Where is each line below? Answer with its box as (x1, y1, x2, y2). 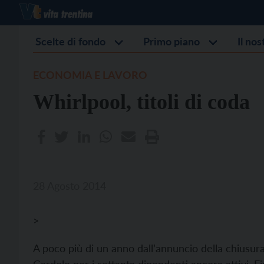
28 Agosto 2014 (33, 179, 106, 192)
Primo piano (143, 35, 200, 48)
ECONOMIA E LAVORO (33, 68, 147, 81)
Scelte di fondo (35, 35, 105, 48)
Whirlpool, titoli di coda (33, 90, 250, 114)
